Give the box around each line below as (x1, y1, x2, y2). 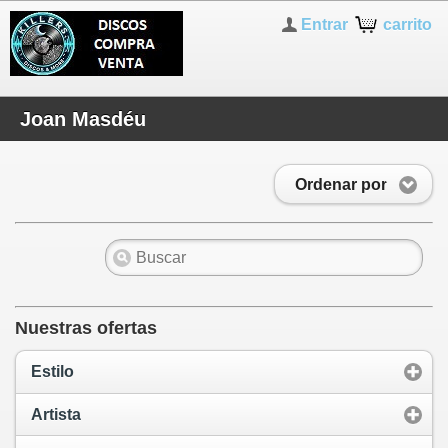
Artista (31, 405, 81, 423)
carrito (383, 16, 433, 33)
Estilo (31, 363, 74, 381)
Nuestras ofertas (15, 318, 157, 339)
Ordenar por (295, 175, 387, 193)
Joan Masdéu (20, 108, 146, 130)
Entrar (301, 16, 349, 33)
